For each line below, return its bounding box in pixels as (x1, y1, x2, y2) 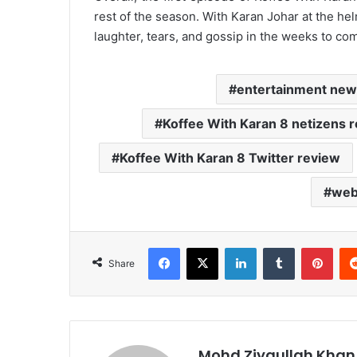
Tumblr (294, 241, 328, 254)
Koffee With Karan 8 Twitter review (119, 150, 340, 167)
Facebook (179, 241, 228, 254)
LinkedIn (256, 241, 297, 254)
